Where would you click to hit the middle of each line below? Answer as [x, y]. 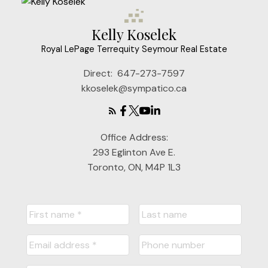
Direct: [99, 73]
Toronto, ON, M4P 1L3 [134, 167]
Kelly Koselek [134, 34]
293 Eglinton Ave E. [134, 152]
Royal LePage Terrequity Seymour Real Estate [134, 49]
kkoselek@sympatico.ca [134, 88]
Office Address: [134, 137]
